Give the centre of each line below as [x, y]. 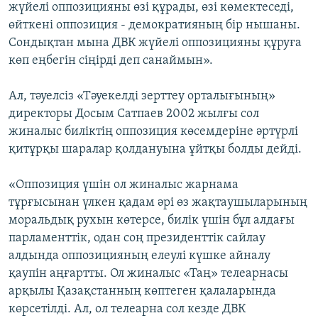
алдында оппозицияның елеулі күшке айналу [139, 256]
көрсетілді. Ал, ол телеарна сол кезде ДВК [127, 309]
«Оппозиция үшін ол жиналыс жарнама [124, 185]
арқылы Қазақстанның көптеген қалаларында [142, 292]
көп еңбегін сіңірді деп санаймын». [111, 61]
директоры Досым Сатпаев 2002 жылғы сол [134, 114]
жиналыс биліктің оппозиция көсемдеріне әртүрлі [153, 132]
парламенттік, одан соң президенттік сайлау [137, 238]
